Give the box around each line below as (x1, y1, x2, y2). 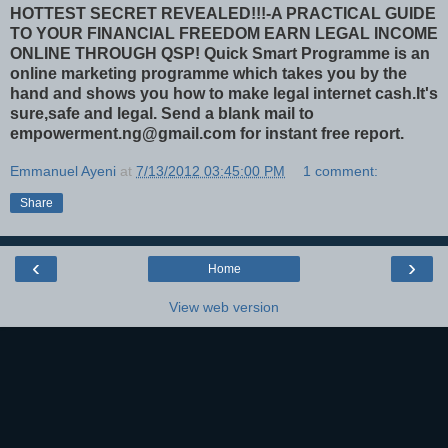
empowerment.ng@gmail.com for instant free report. (10, 124, 404, 142)
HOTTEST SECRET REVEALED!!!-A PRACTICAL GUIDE (10, 4, 436, 22)
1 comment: (303, 162, 379, 179)
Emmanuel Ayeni (10, 162, 116, 179)
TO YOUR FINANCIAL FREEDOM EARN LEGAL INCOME (10, 24, 438, 42)
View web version (169, 298, 279, 315)
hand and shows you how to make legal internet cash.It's (10, 84, 438, 102)
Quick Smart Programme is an (204, 44, 430, 62)
